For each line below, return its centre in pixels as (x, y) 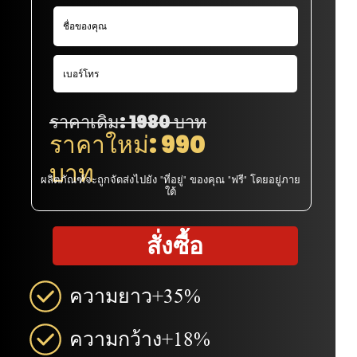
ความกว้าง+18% (140, 339)
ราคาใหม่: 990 (127, 145)
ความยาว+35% (135, 296)
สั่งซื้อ (175, 245)
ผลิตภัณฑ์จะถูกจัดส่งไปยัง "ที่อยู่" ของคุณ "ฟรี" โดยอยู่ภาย (170, 179)
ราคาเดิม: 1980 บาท (128, 123)
